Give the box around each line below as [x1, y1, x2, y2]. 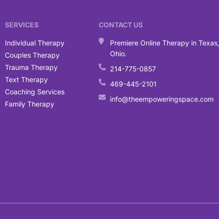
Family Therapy [5, 99, 54, 108]
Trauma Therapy [5, 63, 58, 71]
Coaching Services [5, 87, 65, 96]
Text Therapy [5, 75, 48, 84]
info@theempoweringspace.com [109, 94, 214, 103]
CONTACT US [99, 20, 143, 29]
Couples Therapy [5, 50, 60, 59]
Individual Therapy [5, 38, 65, 47]
